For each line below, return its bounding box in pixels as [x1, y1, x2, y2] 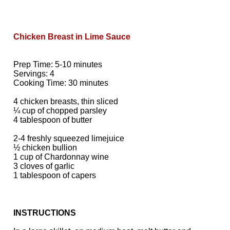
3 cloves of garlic [13, 162, 74, 170]
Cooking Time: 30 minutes [13, 79, 108, 87]
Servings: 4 [13, 69, 54, 78]
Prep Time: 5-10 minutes [13, 60, 102, 69]
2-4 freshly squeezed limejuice [13, 134, 124, 143]
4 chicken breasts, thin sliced [13, 97, 118, 106]
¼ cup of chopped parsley [13, 106, 107, 115]
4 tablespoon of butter [13, 116, 92, 124]
